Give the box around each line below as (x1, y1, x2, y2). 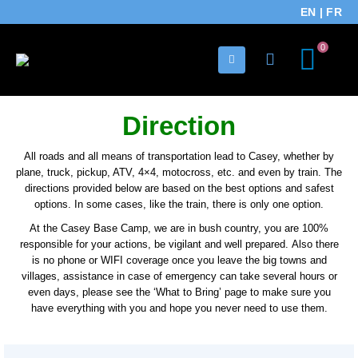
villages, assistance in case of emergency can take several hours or (21, 270, 337, 282)
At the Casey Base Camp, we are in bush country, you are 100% (30, 222, 328, 234)
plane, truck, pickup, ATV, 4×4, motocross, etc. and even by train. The (16, 166, 342, 178)
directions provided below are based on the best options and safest (24, 182, 334, 194)
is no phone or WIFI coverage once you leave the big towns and (31, 254, 327, 266)
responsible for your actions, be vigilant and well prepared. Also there (19, 238, 339, 250)
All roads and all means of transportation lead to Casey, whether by (24, 150, 334, 162)
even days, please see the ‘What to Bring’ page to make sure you (27, 286, 331, 298)
